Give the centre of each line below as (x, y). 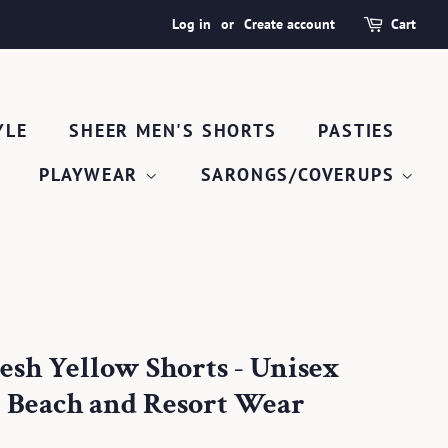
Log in (191, 24)
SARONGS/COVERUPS (301, 174)
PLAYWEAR (91, 174)
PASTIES (356, 130)
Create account (289, 24)
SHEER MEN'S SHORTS (173, 130)
